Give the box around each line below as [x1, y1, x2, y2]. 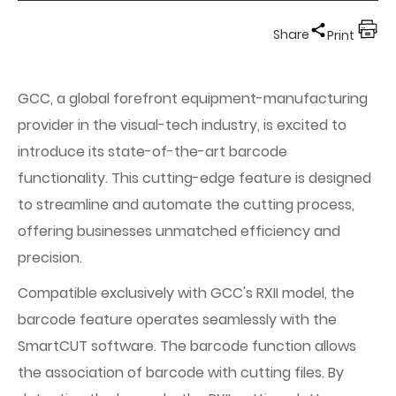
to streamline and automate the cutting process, [18, 194, 354, 215]
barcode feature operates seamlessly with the [18, 309, 337, 330]
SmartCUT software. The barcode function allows [18, 336, 356, 356]
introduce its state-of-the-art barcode [18, 141, 287, 162]
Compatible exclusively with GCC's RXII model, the [18, 283, 354, 303]
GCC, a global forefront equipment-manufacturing [18, 88, 368, 109]
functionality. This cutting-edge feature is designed [18, 168, 371, 188]
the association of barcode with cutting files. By [18, 362, 344, 383]
